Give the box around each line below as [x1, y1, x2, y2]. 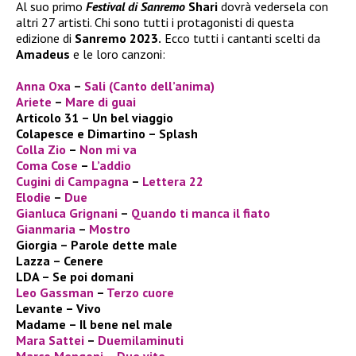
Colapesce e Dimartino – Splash [16, 125, 198, 141]
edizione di [16, 29, 75, 46]
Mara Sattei [16, 331, 84, 348]
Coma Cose [16, 157, 78, 173]
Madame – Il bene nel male [16, 315, 172, 332]
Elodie [16, 188, 51, 205]
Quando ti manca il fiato [131, 204, 270, 221]
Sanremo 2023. [75, 29, 161, 46]
